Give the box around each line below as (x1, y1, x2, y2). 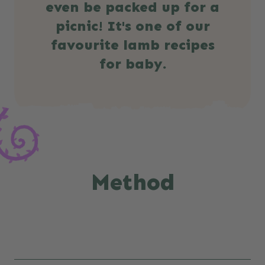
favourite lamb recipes (50, 36, 215, 54)
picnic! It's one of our (55, 17, 210, 35)
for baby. (99, 55, 166, 73)
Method (91, 169, 174, 196)
